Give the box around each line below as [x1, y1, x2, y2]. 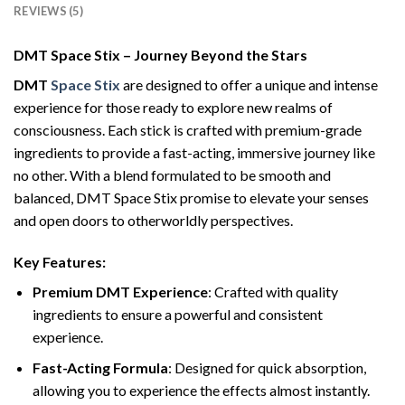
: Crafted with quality [207, 282, 338, 300]
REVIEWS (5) [14, 3, 83, 18]
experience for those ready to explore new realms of [14, 98, 333, 116]
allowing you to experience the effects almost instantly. [32, 381, 370, 400]
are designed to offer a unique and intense [120, 75, 378, 93]
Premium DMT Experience [32, 282, 208, 300]
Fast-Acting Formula [32, 359, 168, 377]
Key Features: [14, 252, 106, 270]
